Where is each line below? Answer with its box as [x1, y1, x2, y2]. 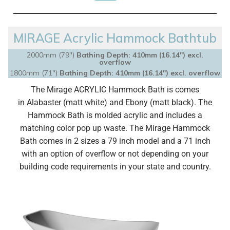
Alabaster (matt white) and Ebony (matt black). [25, 98, 198, 107]
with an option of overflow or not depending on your [22, 149, 208, 159]
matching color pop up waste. [20, 123, 129, 133]
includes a [163, 110, 202, 120]
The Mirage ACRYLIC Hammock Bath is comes [31, 85, 199, 94]
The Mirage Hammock [129, 123, 210, 133]
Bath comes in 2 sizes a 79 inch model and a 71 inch [20, 136, 210, 146]
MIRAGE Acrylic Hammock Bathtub [13, 30, 217, 46]
